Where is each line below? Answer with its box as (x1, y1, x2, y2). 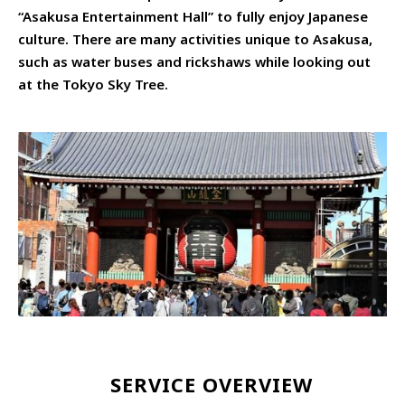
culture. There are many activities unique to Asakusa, (18, 30, 372, 48)
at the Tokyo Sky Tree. (18, 75, 168, 93)
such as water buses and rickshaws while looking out (18, 52, 371, 71)
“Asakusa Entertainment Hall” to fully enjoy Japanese (18, 7, 368, 25)
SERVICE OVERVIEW (110, 370, 313, 398)
